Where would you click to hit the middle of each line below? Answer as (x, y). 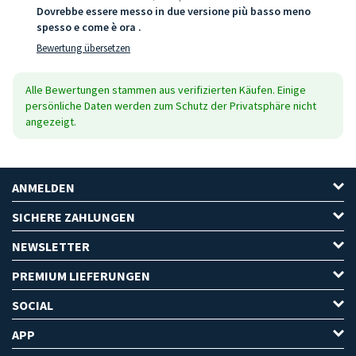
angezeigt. (51, 121)
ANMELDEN (43, 187)
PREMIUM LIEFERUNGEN (81, 275)
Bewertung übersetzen (83, 48)
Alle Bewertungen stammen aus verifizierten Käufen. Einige (166, 89)
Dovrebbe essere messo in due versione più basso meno (174, 11)
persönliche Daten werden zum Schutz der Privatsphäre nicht (171, 105)
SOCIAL (33, 305)
